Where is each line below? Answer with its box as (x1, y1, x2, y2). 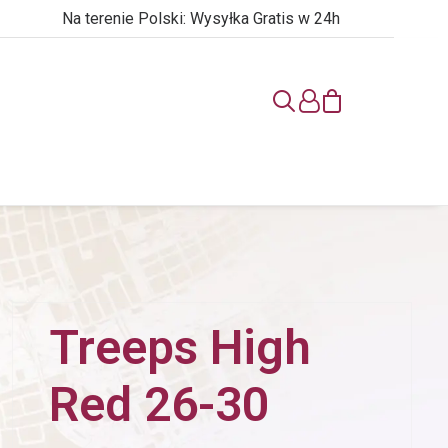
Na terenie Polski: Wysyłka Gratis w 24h (62, 9, 340, 28)
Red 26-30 (49, 376, 269, 433)
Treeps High (49, 319, 311, 376)
